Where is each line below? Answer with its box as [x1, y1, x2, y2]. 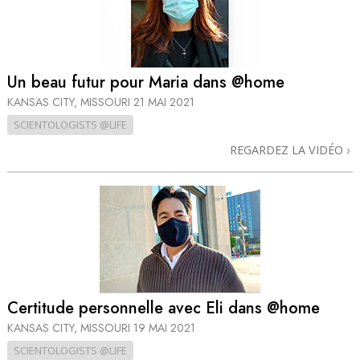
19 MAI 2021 [133, 319, 195, 336]
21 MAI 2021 [133, 94, 194, 111]
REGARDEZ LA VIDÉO [230, 142, 346, 158]
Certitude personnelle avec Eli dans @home [7, 296, 320, 320]
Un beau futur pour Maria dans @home [7, 71, 284, 95]
